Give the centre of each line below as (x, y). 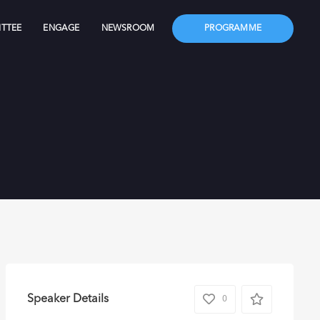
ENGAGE (61, 28)
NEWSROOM (128, 28)
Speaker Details (67, 299)
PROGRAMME (233, 28)
